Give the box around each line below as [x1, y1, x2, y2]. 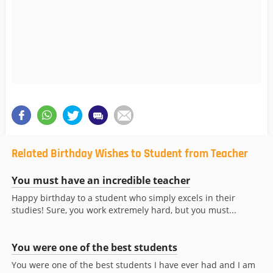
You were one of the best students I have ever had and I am [12, 259, 255, 271]
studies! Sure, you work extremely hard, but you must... [12, 204, 236, 216]
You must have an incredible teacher [12, 174, 190, 188]
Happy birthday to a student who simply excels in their [12, 192, 235, 204]
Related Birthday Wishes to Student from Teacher [12, 146, 248, 162]
